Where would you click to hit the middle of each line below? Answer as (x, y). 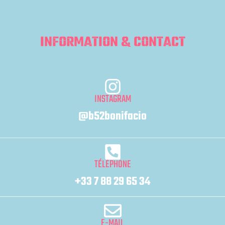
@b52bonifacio (113, 116)
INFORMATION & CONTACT (113, 42)
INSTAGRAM (113, 99)
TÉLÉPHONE (113, 164)
